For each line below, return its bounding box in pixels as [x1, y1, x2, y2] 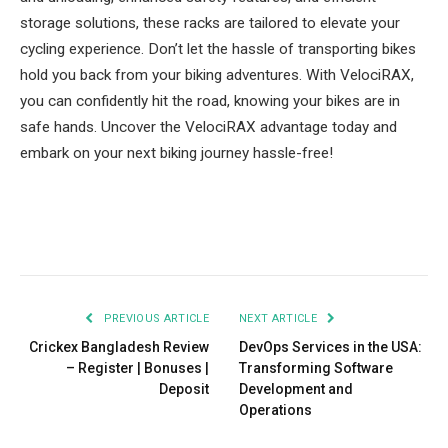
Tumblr [302, 227, 355, 246]
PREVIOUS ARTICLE [100, 312, 209, 326]
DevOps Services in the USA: [239, 339, 422, 356]
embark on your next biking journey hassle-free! [20, 144, 333, 163]
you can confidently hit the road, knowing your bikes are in [20, 92, 400, 111]
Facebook [30, 227, 100, 246]
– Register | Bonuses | [66, 360, 209, 377]
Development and [239, 381, 353, 398]
